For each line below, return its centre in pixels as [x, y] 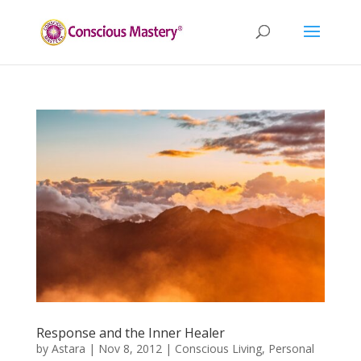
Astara [68, 348]
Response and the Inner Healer [130, 332]
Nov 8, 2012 [130, 348]
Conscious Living [218, 348]
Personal [291, 348]
